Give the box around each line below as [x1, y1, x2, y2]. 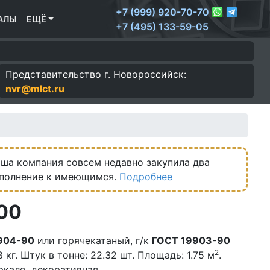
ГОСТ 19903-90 [152, 234, 230, 247]
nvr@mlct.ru [5, 82, 65, 95]
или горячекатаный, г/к [34, 234, 152, 247]
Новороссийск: [110, 67, 187, 80]
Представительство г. [5, 67, 111, 80]
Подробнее [119, 171, 172, 183]
